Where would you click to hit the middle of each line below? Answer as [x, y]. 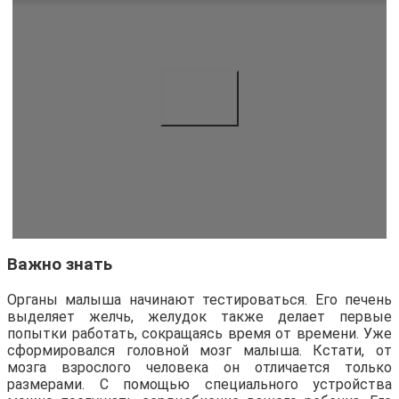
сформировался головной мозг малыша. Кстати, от [199, 351]
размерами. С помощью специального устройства [199, 385]
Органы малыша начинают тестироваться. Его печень [199, 300]
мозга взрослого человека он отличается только [199, 368]
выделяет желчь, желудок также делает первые [199, 317]
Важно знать [60, 265]
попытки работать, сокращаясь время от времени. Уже [199, 334]
